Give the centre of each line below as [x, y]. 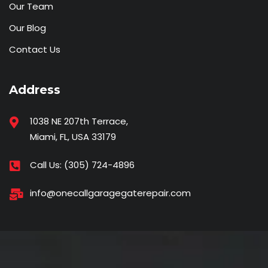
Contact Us [35, 50]
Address [35, 90]
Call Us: [47, 165]
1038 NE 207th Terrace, [79, 121]
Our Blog [28, 28]
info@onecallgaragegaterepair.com [110, 193]
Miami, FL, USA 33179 [73, 137]
